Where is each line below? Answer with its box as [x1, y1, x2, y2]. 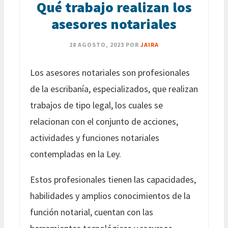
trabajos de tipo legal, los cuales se [30, 99, 163, 111]
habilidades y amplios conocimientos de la [30, 189, 190, 202]
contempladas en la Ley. [30, 148, 121, 160]
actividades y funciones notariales [30, 131, 159, 144]
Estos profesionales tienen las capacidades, [30, 173, 196, 185]
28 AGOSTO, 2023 [69, 40, 124, 48]
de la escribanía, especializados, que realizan [30, 82, 198, 95]
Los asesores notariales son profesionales [30, 66, 190, 78]
